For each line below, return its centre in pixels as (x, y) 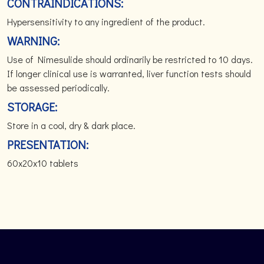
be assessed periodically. (58, 88)
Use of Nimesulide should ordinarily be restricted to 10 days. (130, 59)
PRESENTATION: (48, 144)
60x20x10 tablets (43, 163)
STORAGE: (32, 107)
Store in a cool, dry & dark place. (71, 125)
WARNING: (33, 41)
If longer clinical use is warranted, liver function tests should (129, 73)
